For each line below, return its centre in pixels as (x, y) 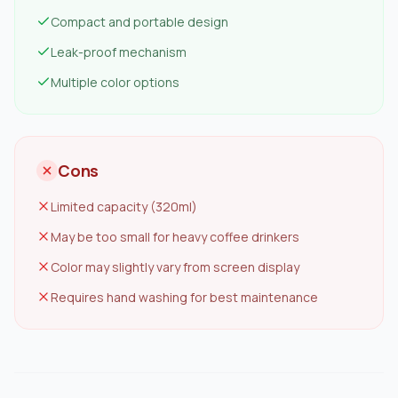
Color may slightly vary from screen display (175, 267)
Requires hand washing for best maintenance (184, 297)
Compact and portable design (139, 22)
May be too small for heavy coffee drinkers (175, 237)
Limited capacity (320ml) (124, 207)
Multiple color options (115, 82)
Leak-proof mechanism (119, 52)
